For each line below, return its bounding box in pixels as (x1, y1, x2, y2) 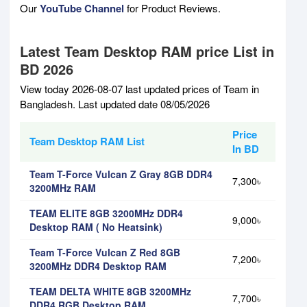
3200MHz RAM (29, 180, 96, 195)
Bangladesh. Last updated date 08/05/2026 (20, 96, 210, 111)
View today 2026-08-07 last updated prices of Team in (20, 81, 259, 96)
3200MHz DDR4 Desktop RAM (29, 258, 167, 273)
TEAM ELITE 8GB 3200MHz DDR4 (29, 206, 183, 220)
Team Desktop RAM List (29, 133, 145, 149)
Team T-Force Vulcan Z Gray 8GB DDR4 (29, 167, 212, 181)
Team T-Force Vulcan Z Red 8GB (29, 245, 180, 259)
